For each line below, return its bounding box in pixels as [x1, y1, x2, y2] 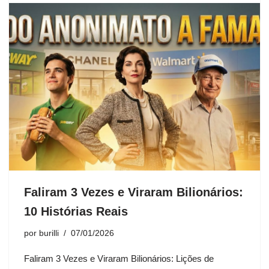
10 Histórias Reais [24, 204, 128, 218]
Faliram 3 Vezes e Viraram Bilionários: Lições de [24, 253, 214, 264]
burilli [39, 228, 59, 238]
